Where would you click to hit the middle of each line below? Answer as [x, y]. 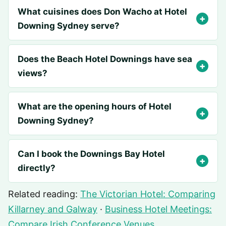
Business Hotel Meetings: [158, 209]
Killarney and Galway [53, 209]
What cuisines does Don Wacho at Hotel [102, 12]
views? [33, 73]
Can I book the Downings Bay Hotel [91, 154]
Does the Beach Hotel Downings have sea [105, 59]
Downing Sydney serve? [69, 26]
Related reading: [44, 194]
